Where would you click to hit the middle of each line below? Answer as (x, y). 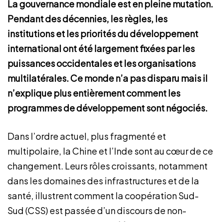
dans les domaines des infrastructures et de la (103, 181)
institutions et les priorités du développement (103, 33)
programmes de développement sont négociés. (108, 108)
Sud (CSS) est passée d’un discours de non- (97, 210)
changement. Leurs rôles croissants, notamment (108, 166)
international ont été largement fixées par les (101, 48)
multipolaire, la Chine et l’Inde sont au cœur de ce (110, 151)
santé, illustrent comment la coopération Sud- (103, 195)
